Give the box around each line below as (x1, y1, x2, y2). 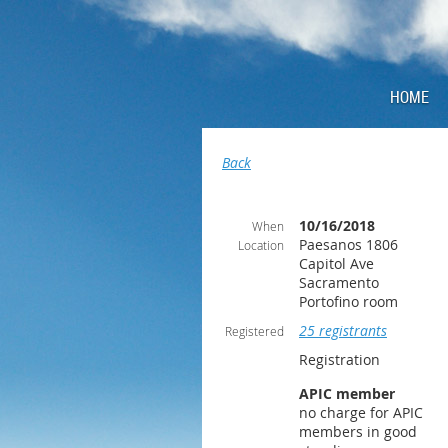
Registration (299, 350, 380, 369)
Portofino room (299, 292, 398, 311)
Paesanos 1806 (299, 235, 398, 254)
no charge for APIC (299, 403, 423, 422)
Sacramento (299, 273, 379, 292)
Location (238, 237, 284, 253)
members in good (299, 422, 417, 441)
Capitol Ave (299, 254, 374, 273)
